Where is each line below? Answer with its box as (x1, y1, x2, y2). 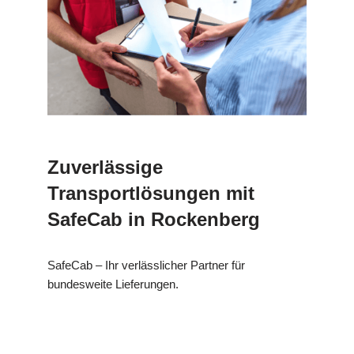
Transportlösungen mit (47, 183, 254, 205)
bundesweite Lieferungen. (47, 277, 179, 292)
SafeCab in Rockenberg (47, 209, 260, 231)
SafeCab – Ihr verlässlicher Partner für (47, 258, 245, 273)
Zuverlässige (47, 156, 163, 179)
